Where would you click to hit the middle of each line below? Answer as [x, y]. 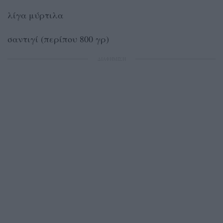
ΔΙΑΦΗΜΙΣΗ [111, 59]
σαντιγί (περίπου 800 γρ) [58, 39]
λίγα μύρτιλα [35, 15]
